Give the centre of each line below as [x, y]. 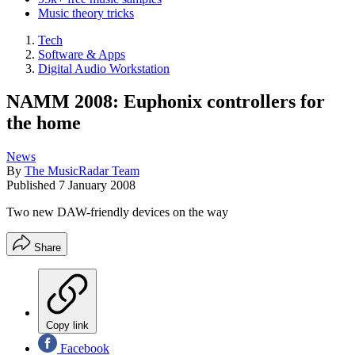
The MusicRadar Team [82, 171]
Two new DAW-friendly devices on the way [117, 212]
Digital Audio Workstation [104, 68]
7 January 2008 [97, 185]
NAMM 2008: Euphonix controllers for [166, 102]
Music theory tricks [86, 13]
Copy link [67, 326]
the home [44, 123]
